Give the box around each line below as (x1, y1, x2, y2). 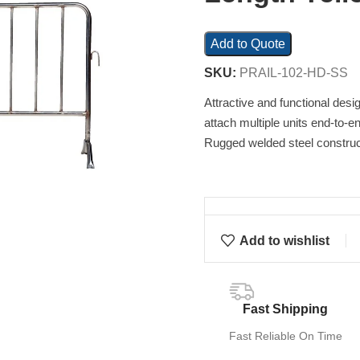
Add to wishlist (239, 233, 330, 247)
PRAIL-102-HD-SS (239, 66, 348, 80)
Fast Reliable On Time (228, 329, 342, 343)
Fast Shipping (243, 302, 329, 317)
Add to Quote (211, 37, 285, 51)
